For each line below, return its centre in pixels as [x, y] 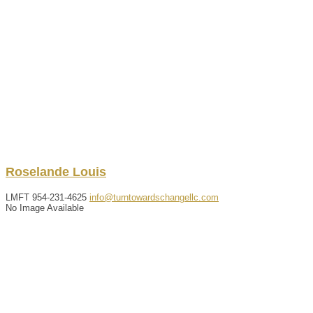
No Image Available [45, 208]
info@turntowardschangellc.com [154, 197]
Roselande [37, 172]
